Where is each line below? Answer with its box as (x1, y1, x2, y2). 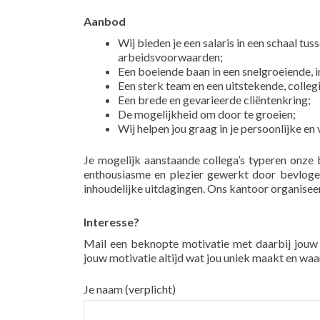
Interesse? (84, 215, 139, 229)
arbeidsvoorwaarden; (118, 50, 223, 64)
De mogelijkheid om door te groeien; (118, 107, 296, 121)
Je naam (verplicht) (84, 282, 176, 296)
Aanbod (84, 14, 126, 28)
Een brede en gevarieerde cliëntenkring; (118, 93, 311, 106)
